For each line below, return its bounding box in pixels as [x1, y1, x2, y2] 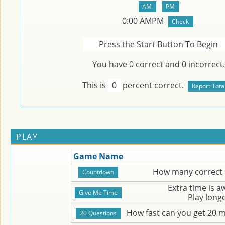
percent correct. [121, 80, 186, 91]
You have [92, 59, 129, 70]
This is [82, 80, 108, 91]
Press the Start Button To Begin [99, 39, 218, 50]
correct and [134, 59, 182, 70]
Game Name [73, 151, 123, 162]
